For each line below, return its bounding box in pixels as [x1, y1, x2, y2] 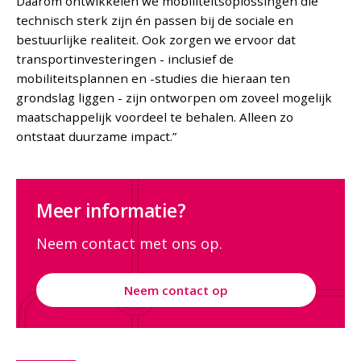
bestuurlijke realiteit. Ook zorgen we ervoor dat [16, 31, 297, 48]
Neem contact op [124, 282, 229, 299]
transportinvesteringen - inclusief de [16, 51, 234, 68]
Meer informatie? [36, 198, 186, 224]
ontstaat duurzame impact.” [16, 128, 177, 145]
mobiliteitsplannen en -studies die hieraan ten [16, 70, 291, 87]
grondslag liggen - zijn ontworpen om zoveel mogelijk [16, 89, 333, 106]
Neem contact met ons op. [36, 233, 223, 254]
